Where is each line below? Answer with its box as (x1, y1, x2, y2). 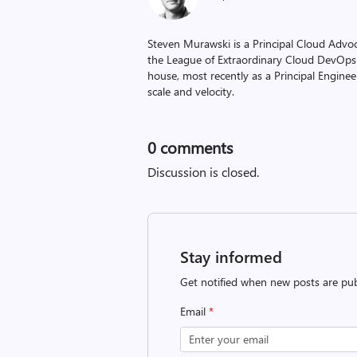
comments (156, 136, 233, 158)
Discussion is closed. (147, 163, 260, 180)
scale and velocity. (147, 84, 235, 99)
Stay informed (180, 245, 283, 267)
